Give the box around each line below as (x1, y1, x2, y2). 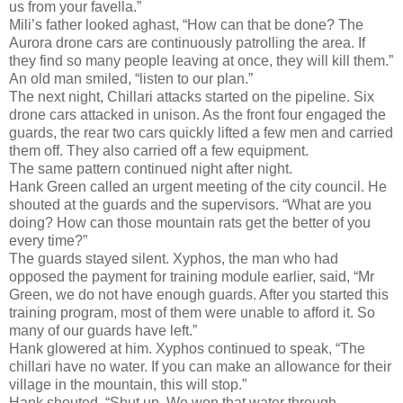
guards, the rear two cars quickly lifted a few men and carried (9, 124, 393, 140)
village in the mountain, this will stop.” (9, 376, 246, 392)
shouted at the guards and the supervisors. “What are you (9, 196, 372, 212)
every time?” (9, 232, 87, 248)
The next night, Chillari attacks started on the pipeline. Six (9, 88, 374, 104)
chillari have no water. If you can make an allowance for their (9, 358, 391, 374)
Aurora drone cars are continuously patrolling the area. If (9, 34, 365, 50)
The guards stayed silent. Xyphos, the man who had (9, 250, 338, 266)
